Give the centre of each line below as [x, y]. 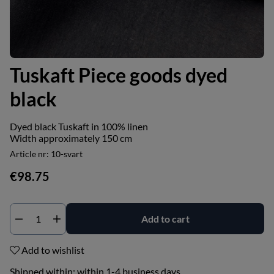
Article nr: [30, 154]
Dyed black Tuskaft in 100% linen [79, 126]
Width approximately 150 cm [71, 138]
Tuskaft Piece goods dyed [119, 75]
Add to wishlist [52, 250]
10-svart [67, 154]
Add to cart [165, 219]
